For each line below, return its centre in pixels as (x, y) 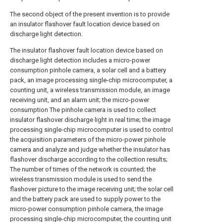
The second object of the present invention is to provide (90, 14)
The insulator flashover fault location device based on (86, 50)
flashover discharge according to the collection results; (89, 159)
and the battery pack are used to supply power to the (85, 199)
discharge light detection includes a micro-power (80, 60)
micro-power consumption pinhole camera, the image (86, 209)
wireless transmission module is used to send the (81, 179)
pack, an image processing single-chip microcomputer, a (91, 80)
